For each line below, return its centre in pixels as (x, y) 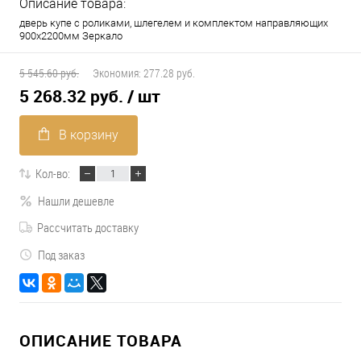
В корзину (89, 135)
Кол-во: (53, 174)
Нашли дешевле (76, 200)
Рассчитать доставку (88, 228)
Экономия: (118, 73)
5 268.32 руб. (71, 96)
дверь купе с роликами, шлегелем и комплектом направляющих (174, 23)
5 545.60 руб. (49, 73)
